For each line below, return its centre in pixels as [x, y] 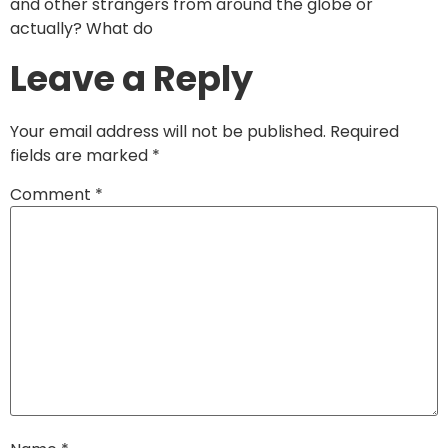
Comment [52, 194]
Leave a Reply [131, 78]
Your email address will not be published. [168, 131]
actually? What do [81, 29]
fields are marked [81, 155]
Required [364, 131]
